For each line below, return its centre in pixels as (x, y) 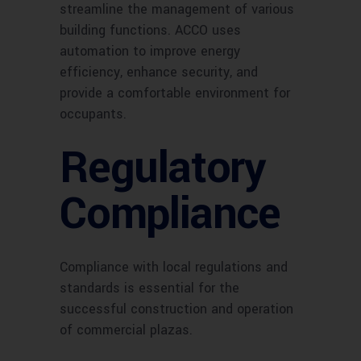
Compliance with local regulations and (174, 268)
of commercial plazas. (126, 330)
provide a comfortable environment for (175, 93)
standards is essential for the (149, 288)
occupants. (93, 114)
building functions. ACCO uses (150, 31)
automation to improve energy (150, 52)
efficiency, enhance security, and (159, 73)
